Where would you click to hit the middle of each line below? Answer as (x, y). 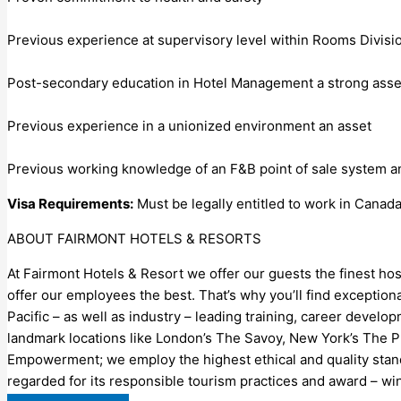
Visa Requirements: (70, 203)
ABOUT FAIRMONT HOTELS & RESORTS (134, 238)
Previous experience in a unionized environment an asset (189, 125)
